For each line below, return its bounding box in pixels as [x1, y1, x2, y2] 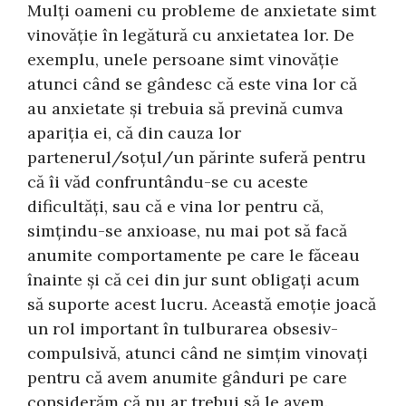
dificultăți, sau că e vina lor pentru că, [27, 196, 324, 217]
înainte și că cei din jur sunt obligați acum [27, 269, 361, 291]
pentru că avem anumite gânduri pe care [27, 367, 348, 389]
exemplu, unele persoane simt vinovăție [27, 49, 340, 71]
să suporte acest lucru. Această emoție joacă [27, 294, 377, 315]
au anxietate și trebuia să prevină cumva [27, 98, 344, 120]
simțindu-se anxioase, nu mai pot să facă [27, 220, 348, 242]
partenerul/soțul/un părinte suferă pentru [27, 147, 367, 169]
